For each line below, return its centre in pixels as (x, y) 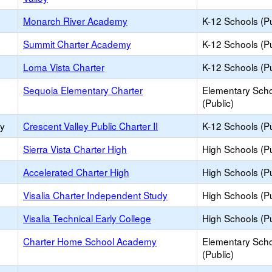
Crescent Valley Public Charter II (90, 126)
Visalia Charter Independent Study (95, 195)
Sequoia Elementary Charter (83, 90)
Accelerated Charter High (76, 172)
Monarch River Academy (75, 21)
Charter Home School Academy (90, 241)
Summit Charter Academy (77, 44)
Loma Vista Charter (64, 67)
